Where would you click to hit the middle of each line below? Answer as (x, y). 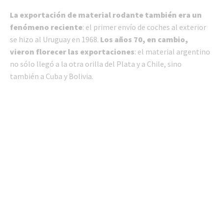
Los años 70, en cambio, (144, 40)
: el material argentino (172, 52)
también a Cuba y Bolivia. (52, 76)
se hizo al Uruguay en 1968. (55, 40)
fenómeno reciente (46, 27)
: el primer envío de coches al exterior (144, 27)
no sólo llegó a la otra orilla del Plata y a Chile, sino (96, 64)
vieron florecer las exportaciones (72, 52)
